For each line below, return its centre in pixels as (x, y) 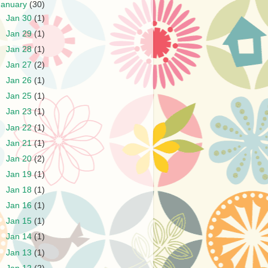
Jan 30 (20, 18)
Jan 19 (20, 174)
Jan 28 (20, 49)
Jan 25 (20, 96)
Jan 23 (20, 112)
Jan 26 (20, 81)
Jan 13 (20, 252)
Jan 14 (20, 237)
